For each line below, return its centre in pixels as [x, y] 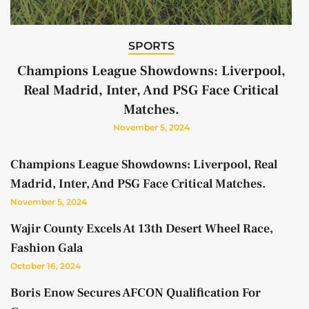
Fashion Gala [47, 248]
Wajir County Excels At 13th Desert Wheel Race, [142, 229]
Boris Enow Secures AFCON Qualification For [136, 293]
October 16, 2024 [46, 266]
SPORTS [151, 46]
